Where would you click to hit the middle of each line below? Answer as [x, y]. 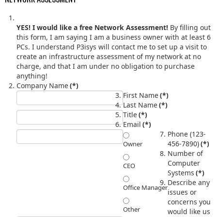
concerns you [189, 201]
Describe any [189, 182]
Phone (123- [187, 134]
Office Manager [145, 187]
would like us [189, 211]
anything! [32, 76]
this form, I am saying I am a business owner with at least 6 [114, 37]
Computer [184, 163]
